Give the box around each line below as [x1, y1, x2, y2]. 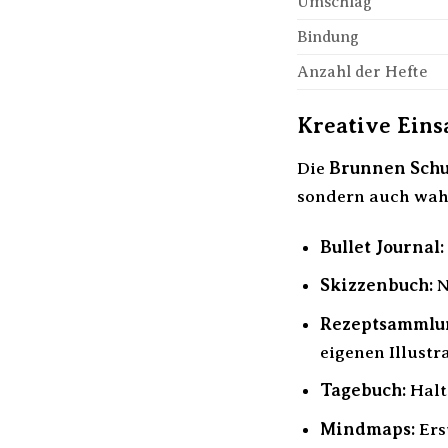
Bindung [297, 28, 359, 47]
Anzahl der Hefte [297, 63, 428, 82]
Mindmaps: [319, 418, 415, 439]
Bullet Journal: [319, 236, 444, 257]
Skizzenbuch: [319, 275, 433, 296]
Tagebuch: [319, 380, 406, 401]
